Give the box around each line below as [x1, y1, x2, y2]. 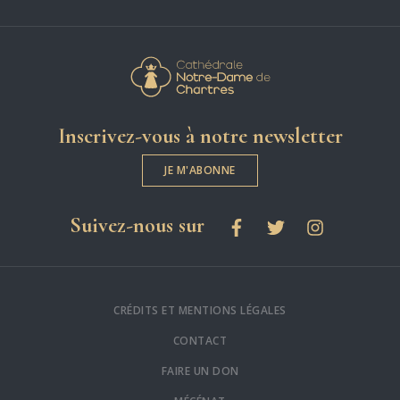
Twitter [265, 214, 315, 235]
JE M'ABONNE [164, 162, 236, 178]
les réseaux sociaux [203, 211, 362, 237]
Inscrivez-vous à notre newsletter [57, 122, 343, 149]
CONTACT [172, 332, 228, 348]
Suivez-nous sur [69, 212, 204, 238]
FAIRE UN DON [161, 362, 239, 379]
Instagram [304, 214, 375, 235]
